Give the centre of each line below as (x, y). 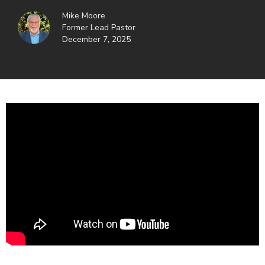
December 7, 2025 (96, 39)
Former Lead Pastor (98, 27)
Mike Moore (83, 15)
